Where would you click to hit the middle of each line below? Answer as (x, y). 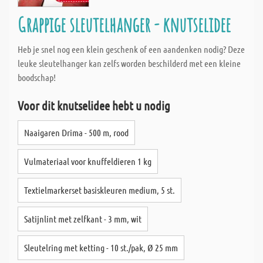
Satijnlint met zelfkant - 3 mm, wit (83, 219)
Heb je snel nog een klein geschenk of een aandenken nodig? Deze (131, 49)
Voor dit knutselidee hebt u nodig (94, 105)
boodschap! (37, 77)
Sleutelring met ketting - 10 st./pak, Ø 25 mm (101, 247)
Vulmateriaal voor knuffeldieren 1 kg (88, 161)
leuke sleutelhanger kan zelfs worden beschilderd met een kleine (129, 63)
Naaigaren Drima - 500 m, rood (76, 132)
